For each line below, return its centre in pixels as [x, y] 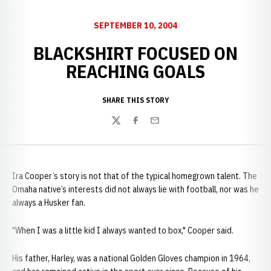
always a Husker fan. [49, 203]
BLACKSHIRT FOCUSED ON [135, 53]
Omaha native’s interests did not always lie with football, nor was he [135, 189]
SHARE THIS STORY [135, 100]
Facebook [149, 127]
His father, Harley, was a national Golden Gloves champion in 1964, [131, 258]
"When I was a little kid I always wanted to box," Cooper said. [123, 230]
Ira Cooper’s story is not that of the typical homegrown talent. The [135, 176]
